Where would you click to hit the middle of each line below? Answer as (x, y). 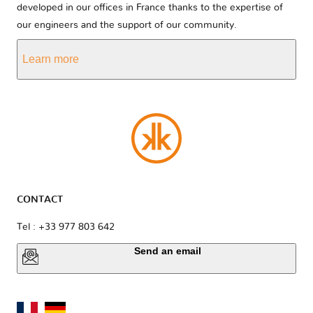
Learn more (51, 59)
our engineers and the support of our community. (127, 26)
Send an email (168, 250)
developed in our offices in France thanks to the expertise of (150, 8)
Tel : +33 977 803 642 (66, 227)
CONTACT (40, 199)
